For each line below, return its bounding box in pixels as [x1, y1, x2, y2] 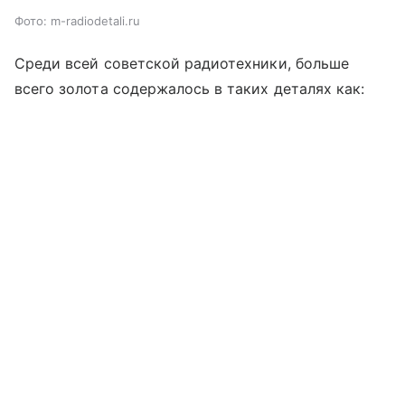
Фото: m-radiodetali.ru [14, 13, 140, 28]
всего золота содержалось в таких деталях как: [14, 79, 365, 98]
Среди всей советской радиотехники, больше [14, 53, 349, 72]
